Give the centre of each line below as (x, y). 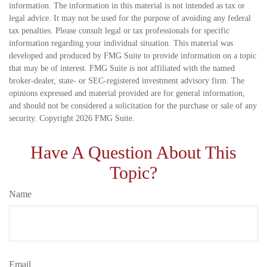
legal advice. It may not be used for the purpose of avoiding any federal (130, 18)
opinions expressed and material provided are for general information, (127, 94)
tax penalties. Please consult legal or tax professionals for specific (119, 31)
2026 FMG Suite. (105, 119)
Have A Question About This (133, 153)
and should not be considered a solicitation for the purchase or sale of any (133, 106)
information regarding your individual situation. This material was (121, 44)
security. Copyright (42, 119)
